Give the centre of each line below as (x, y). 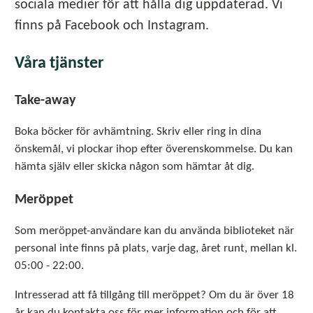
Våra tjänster (59, 63)
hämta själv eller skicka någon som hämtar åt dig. (134, 166)
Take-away (45, 100)
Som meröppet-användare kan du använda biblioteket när (154, 231)
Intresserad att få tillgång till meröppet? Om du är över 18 (154, 295)
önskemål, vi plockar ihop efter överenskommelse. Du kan (154, 149)
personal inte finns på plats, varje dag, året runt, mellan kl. (156, 248)
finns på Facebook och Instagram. (112, 26)
